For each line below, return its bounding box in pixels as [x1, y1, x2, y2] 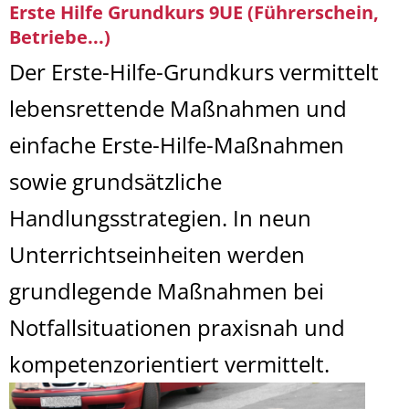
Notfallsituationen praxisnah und [9, 312, 345, 342]
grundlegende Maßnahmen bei [9, 276, 324, 306]
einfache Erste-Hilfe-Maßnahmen [9, 130, 344, 160]
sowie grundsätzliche [9, 166, 222, 196]
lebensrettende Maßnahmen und [9, 93, 347, 123]
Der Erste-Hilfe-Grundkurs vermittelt [9, 57, 379, 87]
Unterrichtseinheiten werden [9, 239, 305, 269]
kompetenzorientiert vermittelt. [9, 349, 330, 379]
